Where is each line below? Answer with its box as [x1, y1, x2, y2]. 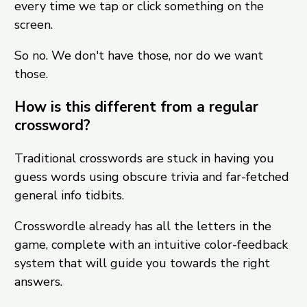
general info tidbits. [14, 187, 124, 204]
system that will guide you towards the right [14, 255, 270, 272]
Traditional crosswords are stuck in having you [14, 150, 274, 167]
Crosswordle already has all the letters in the [14, 218, 271, 235]
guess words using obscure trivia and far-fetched [14, 169, 289, 186]
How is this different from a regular [14, 97, 258, 117]
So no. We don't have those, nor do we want [14, 47, 263, 64]
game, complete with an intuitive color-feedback [14, 236, 288, 254]
